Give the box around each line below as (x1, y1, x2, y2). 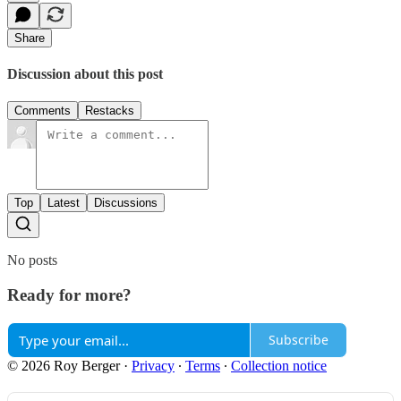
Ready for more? (7, 286, 132, 305)
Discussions (94, 196, 158, 210)
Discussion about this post (7, 66, 163, 82)
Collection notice (231, 357, 327, 373)
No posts (7, 252, 57, 269)
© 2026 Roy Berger (7, 357, 120, 373)
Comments (14, 104, 71, 118)
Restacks (85, 104, 134, 118)
